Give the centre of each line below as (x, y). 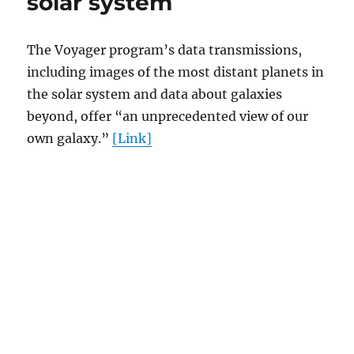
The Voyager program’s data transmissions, (165, 50)
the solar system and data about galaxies (155, 94)
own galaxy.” (70, 139)
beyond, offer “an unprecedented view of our (168, 117)
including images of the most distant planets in (176, 72)
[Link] (132, 139)
